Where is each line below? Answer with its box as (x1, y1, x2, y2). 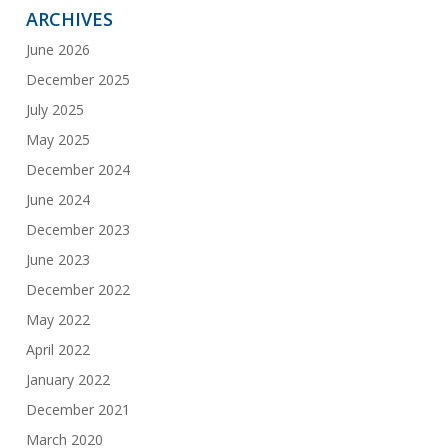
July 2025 (25, 100, 84, 120)
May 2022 (25, 310, 90, 330)
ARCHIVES (25, 7, 113, 32)
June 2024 (25, 190, 90, 210)
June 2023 (25, 250, 90, 270)
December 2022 (25, 280, 130, 300)
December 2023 (25, 220, 130, 240)
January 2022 (25, 370, 110, 390)
